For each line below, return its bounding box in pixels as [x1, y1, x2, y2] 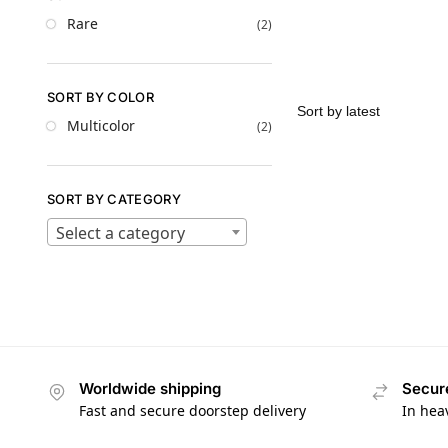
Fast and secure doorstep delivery [79, 401, 306, 421]
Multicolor [67, 115, 135, 135]
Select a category [56, 221, 185, 244]
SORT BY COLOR [47, 89, 154, 106]
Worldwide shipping [79, 378, 221, 398]
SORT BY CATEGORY [47, 191, 181, 208]
